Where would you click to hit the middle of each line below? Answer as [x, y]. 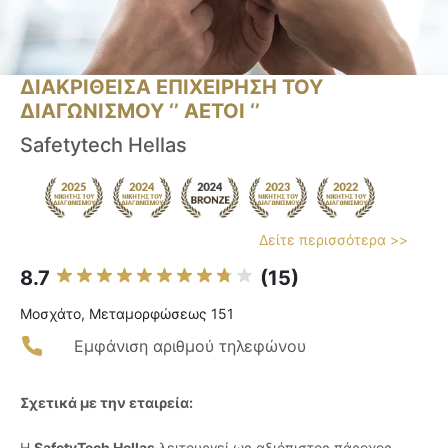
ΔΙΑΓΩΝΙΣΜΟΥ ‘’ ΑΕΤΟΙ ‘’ [140, 111]
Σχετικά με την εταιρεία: [106, 403]
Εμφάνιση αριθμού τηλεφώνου [190, 346]
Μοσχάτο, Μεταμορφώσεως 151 [127, 314]
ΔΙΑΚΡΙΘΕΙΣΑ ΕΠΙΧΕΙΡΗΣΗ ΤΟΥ [171, 87]
